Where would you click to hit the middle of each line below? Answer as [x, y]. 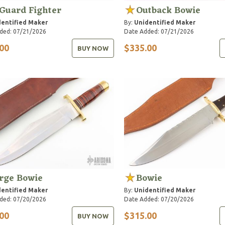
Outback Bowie [168, 10]
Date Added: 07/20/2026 [159, 199]
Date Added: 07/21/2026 [159, 31]
